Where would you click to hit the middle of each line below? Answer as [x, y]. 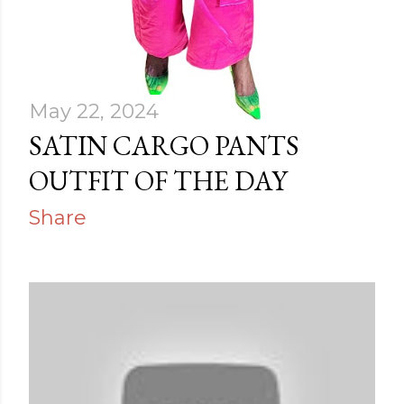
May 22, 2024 [94, 111]
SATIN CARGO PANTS [164, 146]
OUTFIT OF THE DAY [158, 181]
